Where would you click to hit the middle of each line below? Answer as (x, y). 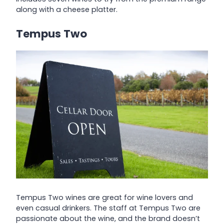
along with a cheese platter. (67, 10)
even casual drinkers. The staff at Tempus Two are (108, 208)
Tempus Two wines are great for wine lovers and (104, 197)
